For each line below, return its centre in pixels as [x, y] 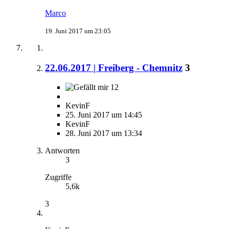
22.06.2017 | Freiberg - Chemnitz [114, 67]
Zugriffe [58, 177]
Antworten [62, 151]
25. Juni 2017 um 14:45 [104, 115]
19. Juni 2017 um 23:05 [78, 31]
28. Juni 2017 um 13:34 [104, 133]
